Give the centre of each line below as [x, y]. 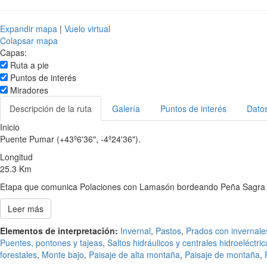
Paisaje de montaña [222, 255]
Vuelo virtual [87, 29]
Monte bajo [63, 255]
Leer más [26, 209]
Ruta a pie [28, 65]
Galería [126, 109]
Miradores [28, 90]
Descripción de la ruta [51, 109]
